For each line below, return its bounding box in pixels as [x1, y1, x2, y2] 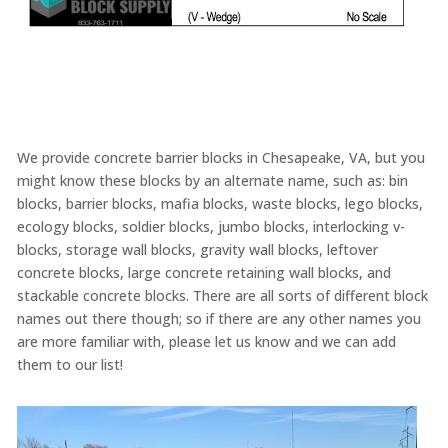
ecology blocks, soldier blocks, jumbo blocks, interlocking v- [16, 217, 405, 237]
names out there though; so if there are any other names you [16, 309, 421, 329]
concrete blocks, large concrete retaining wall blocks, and [16, 263, 391, 283]
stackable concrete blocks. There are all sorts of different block [16, 286, 428, 306]
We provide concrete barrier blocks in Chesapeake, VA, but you [16, 148, 425, 168]
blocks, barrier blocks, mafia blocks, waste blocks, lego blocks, [16, 194, 423, 214]
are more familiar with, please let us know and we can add [16, 332, 396, 352]
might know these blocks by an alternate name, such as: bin [16, 171, 408, 191]
